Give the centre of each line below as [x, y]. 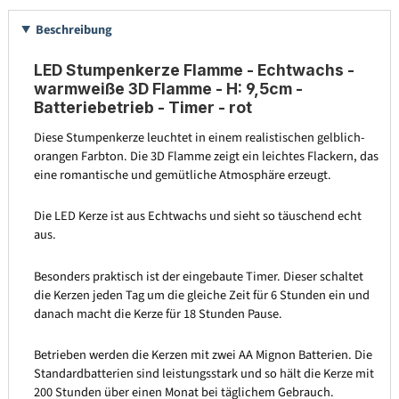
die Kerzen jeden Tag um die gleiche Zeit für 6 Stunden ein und [201, 295]
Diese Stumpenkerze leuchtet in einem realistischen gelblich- [199, 137]
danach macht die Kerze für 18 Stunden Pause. [158, 313]
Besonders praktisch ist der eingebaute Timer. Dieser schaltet [198, 276]
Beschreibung [73, 29]
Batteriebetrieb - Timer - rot [142, 107]
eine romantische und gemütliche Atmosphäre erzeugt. [182, 175]
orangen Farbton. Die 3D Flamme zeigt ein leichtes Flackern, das [206, 156]
